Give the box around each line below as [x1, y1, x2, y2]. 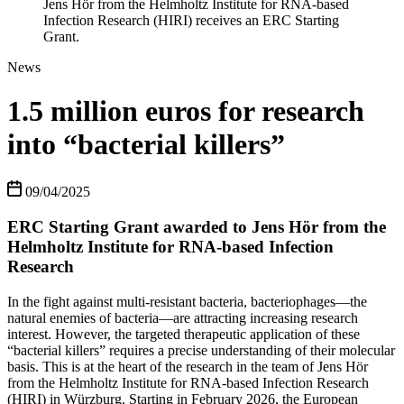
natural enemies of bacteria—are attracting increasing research [7, 309, 358, 326]
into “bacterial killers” [7, 127, 285, 161]
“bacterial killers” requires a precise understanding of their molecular [7, 342, 395, 358]
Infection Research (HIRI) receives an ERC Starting [43, 12, 339, 28]
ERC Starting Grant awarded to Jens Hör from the [7, 217, 386, 237]
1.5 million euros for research [7, 94, 364, 127]
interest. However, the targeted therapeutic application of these [7, 326, 360, 342]
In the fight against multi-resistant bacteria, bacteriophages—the [7, 293, 367, 309]
